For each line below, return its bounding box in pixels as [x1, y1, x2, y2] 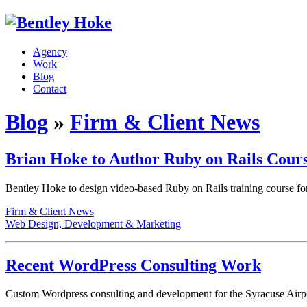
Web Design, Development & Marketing [5, 217, 181, 230]
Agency [33, 45, 67, 58]
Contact [33, 82, 66, 95]
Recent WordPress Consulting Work [5, 256, 261, 274]
